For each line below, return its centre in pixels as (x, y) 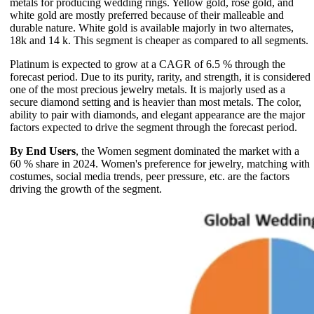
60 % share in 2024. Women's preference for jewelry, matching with (160, 163)
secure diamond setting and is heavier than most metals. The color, (156, 102)
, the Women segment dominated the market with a (187, 151)
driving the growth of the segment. (86, 189)
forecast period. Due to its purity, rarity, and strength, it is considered (160, 76)
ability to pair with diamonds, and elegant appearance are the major (157, 114)
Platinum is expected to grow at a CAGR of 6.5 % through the (148, 64)
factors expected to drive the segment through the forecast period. (153, 127)
